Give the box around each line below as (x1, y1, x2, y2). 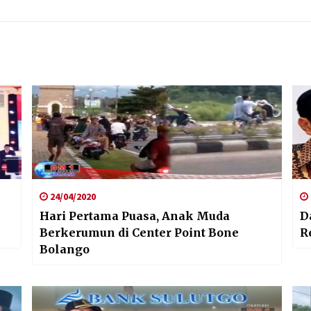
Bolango (39, 242, 90, 256)
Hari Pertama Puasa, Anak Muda (39, 208, 230, 223)
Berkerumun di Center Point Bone (39, 225, 239, 239)
